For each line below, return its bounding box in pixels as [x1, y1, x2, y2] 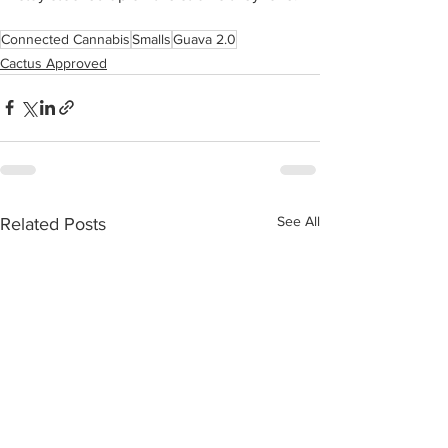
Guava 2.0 [173, 30, 236, 47]
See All [277, 212, 320, 229]
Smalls [132, 30, 171, 47]
